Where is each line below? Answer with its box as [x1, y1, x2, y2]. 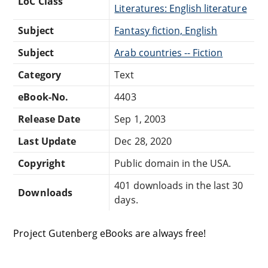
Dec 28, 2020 [114, 134, 172, 148]
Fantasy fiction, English [114, 23, 218, 37]
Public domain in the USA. [114, 156, 232, 170]
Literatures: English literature [114, 1, 247, 15]
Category [18, 68, 61, 81]
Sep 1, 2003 [114, 112, 166, 126]
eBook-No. [18, 90, 68, 103]
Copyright [18, 156, 65, 170]
